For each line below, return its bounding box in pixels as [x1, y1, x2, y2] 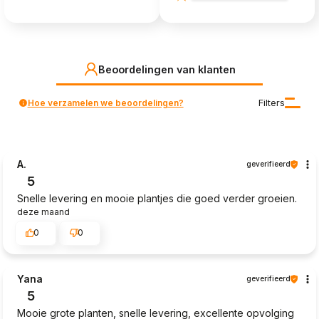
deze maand [17, 206, 70, 218]
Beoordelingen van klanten [98, 63, 236, 75]
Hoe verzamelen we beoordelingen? [27, 97, 184, 108]
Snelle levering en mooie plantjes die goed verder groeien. [17, 192, 297, 205]
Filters [258, 98, 286, 109]
